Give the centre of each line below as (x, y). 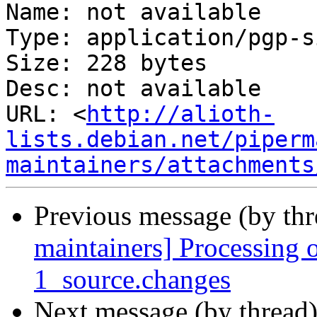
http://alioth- (180, 114)
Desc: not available (133, 89)
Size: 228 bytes (106, 63)
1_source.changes (132, 279)
